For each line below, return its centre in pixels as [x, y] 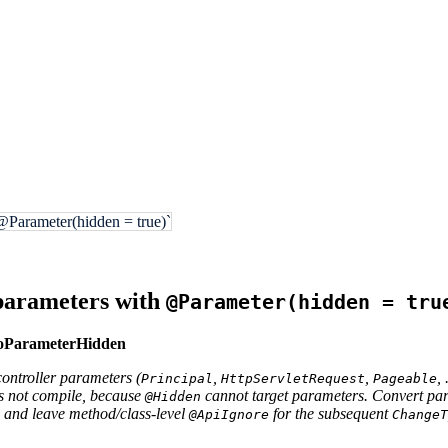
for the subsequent [330, 413]
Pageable [405, 378]
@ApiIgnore [229, 414]
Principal [177, 378]
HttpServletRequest [293, 378]
